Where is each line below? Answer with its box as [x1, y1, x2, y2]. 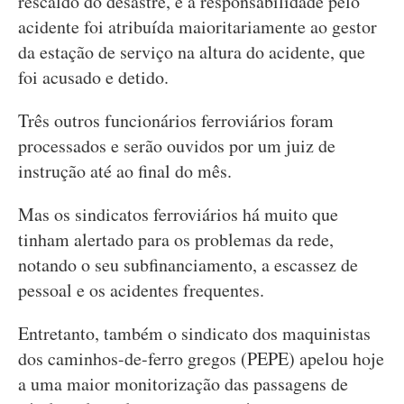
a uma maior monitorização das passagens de [18, 372, 348, 396]
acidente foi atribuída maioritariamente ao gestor [18, 14, 377, 39]
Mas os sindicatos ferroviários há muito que [18, 202, 338, 226]
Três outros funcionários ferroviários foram [18, 108, 334, 133]
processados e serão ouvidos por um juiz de [18, 133, 335, 158]
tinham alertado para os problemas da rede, [18, 227, 334, 252]
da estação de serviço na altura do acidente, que [18, 40, 365, 64]
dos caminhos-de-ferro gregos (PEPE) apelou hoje [18, 346, 384, 371]
